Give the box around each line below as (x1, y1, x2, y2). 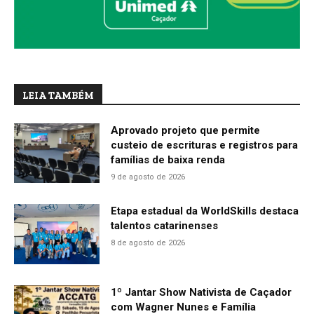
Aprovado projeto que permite (111, 123, 261, 137)
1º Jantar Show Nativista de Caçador (111, 285, 292, 299)
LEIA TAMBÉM (22, 89, 94, 102)
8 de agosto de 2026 (111, 238, 186, 248)
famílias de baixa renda (111, 153, 226, 166)
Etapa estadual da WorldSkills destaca (111, 205, 299, 218)
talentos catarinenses (111, 219, 219, 233)
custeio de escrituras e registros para (111, 138, 299, 151)
